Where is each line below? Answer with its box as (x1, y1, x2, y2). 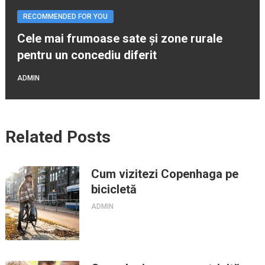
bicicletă (91, 182, 137, 197)
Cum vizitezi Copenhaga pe (91, 167, 238, 182)
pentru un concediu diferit (17, 48, 157, 63)
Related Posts (5, 127, 111, 147)
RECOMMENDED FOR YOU (22, 12, 108, 21)
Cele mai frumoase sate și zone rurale (17, 31, 222, 46)
